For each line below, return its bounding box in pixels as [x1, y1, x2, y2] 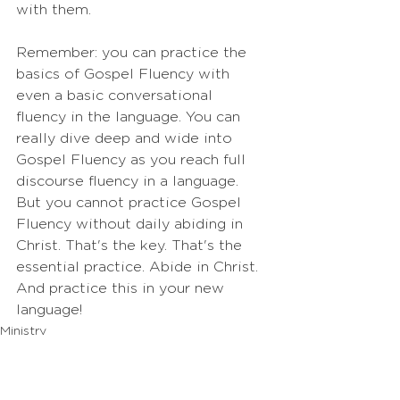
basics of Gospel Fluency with [16, 67, 234, 81]
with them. [16, 3, 91, 17]
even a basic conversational [16, 88, 217, 103]
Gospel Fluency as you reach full [16, 153, 250, 167]
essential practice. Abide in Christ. [16, 260, 262, 274]
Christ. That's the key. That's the [16, 238, 246, 253]
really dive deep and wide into [16, 131, 237, 146]
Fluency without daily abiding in [16, 217, 247, 231]
